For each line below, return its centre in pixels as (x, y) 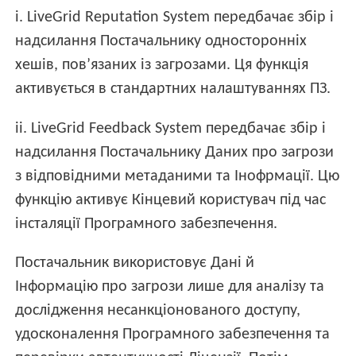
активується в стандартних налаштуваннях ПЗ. (173, 89)
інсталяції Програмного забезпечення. (147, 224)
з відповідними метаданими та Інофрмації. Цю (178, 176)
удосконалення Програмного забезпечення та (173, 334)
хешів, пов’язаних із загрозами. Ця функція (162, 66)
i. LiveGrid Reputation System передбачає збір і (175, 18)
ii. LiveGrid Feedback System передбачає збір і (171, 128)
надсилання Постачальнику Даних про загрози (175, 152)
